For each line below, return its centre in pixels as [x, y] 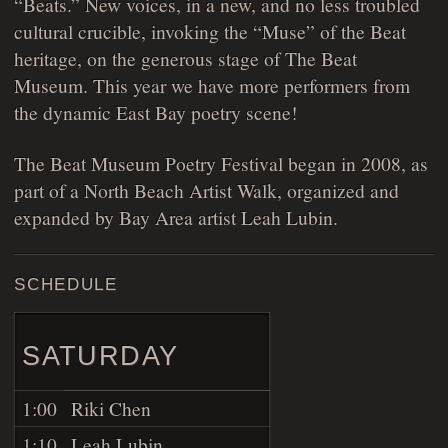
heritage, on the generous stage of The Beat [186, 58]
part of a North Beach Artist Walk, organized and [207, 189]
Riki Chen [111, 407]
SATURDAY [100, 355]
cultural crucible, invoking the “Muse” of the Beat [210, 31]
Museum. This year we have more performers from [212, 85]
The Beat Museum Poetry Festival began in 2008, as [221, 162]
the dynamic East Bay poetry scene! [156, 112]
